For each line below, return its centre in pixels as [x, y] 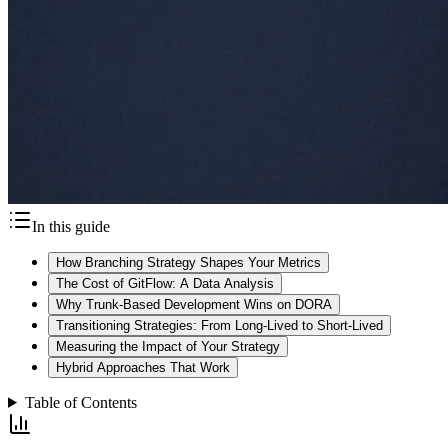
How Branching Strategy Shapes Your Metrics [188, 262]
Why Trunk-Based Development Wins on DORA [194, 304]
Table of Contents [80, 402]
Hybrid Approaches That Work [143, 367]
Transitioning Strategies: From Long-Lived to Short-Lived [219, 325]
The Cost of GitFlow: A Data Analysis [165, 283]
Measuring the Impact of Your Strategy [168, 346]
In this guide [71, 226]
